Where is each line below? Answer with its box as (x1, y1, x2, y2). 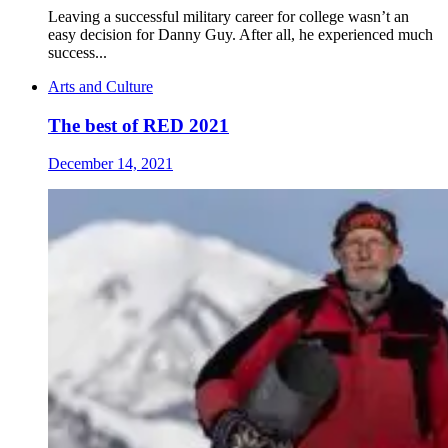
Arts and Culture (48, 77, 153, 95)
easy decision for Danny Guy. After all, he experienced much (48, 25, 433, 43)
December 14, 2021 (48, 155, 173, 173)
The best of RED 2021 (48, 114, 229, 136)
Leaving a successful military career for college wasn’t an (48, 7, 409, 25)
